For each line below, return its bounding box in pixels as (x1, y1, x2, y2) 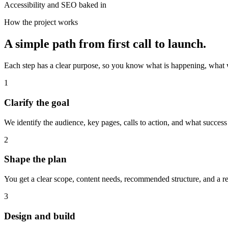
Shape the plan (4, 154, 67, 165)
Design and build (4, 210, 75, 221)
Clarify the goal (4, 97, 69, 108)
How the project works (4, 18, 78, 27)
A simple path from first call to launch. (4, 37, 206, 51)
